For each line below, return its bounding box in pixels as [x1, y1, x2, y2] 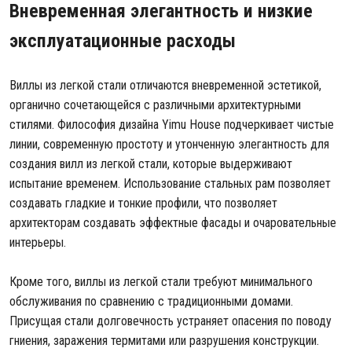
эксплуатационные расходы [9, 30, 236, 52]
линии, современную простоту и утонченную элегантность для [9, 137, 329, 152]
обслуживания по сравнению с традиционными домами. [9, 294, 293, 309]
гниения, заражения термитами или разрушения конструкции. [9, 333, 319, 348]
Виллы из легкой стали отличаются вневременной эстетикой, [9, 78, 321, 93]
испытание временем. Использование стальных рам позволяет [9, 176, 331, 191]
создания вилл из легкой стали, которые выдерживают [9, 156, 292, 171]
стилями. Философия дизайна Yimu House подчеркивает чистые [9, 117, 334, 132]
